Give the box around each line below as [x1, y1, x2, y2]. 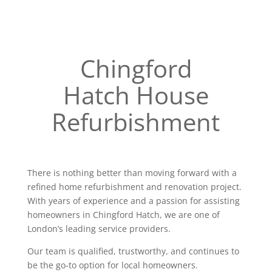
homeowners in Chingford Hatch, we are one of [27, 209, 220, 220]
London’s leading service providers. [27, 223, 171, 234]
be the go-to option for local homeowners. [27, 259, 198, 271]
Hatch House [63, 78, 209, 112]
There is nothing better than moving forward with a [27, 167, 237, 178]
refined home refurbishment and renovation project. [27, 181, 242, 192]
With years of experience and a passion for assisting [27, 195, 240, 206]
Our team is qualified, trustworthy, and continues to [27, 245, 239, 257]
